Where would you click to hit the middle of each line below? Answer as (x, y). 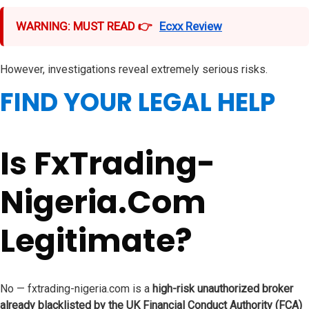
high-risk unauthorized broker (223, 289)
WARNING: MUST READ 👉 (84, 26)
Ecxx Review (191, 26)
